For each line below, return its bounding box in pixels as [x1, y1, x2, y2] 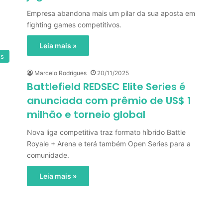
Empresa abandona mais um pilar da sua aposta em [27, 9, 195, 17]
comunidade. [27, 151, 69, 159]
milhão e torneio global [27, 108, 145, 121]
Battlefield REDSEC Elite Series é [27, 80, 186, 94]
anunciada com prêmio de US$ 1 [27, 94, 191, 108]
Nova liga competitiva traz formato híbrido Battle [27, 128, 186, 136]
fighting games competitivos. [27, 20, 121, 29]
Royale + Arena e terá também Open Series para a [27, 139, 191, 148]
